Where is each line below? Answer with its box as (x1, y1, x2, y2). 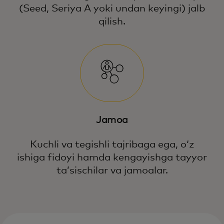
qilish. (98, 16, 125, 27)
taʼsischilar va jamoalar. (56, 165, 168, 175)
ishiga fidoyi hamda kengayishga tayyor (17, 152, 207, 162)
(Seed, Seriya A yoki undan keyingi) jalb (19, 3, 205, 14)
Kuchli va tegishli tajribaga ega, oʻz (29, 139, 194, 149)
